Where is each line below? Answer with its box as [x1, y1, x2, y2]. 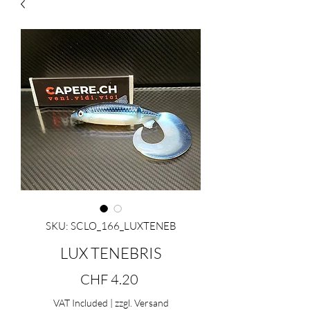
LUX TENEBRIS [60, 244, 162, 263]
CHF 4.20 [80, 271, 138, 289]
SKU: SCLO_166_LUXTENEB [45, 219, 176, 233]
